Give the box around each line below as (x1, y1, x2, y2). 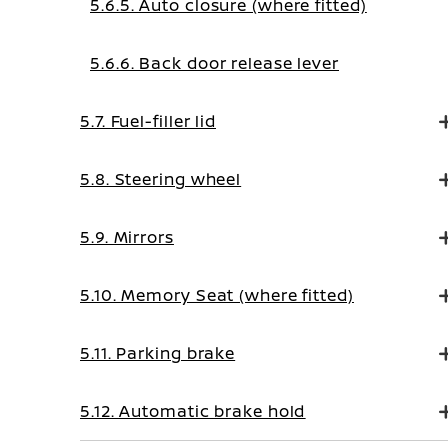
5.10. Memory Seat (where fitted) (80, 284, 354, 306)
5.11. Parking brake (80, 342, 236, 364)
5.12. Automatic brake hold (80, 400, 306, 422)
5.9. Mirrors (80, 226, 174, 248)
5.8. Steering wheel (80, 168, 242, 190)
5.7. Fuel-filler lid (80, 110, 216, 132)
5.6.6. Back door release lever (90, 52, 339, 74)
